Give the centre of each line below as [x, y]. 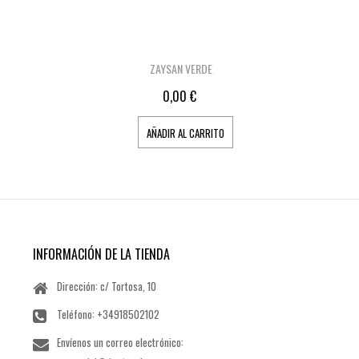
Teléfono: [77, 314]
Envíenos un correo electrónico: [121, 342]
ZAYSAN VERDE [181, 69]
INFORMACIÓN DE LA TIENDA [102, 254]
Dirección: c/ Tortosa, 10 [107, 286]
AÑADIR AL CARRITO [185, 133]
